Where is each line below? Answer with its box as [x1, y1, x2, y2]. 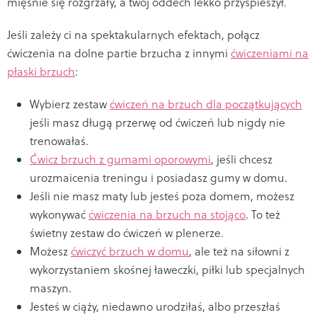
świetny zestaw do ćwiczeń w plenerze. [30, 224, 224, 241]
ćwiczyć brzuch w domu [71, 243, 189, 259]
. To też [246, 206, 280, 222]
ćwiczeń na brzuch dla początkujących [110, 96, 302, 112]
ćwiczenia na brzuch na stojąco [88, 206, 246, 222]
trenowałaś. [30, 132, 88, 149]
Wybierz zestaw [30, 96, 110, 112]
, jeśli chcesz [211, 151, 272, 167]
